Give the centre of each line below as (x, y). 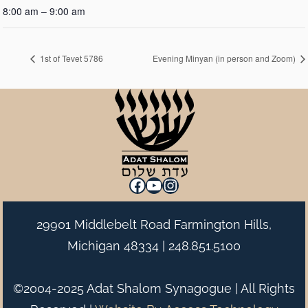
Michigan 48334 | (118, 245)
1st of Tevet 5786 (70, 58)
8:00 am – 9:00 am (44, 11)
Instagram (200, 184)
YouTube (178, 184)
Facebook (166, 184)
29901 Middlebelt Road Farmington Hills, (154, 224)
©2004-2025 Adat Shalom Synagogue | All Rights (154, 288)
